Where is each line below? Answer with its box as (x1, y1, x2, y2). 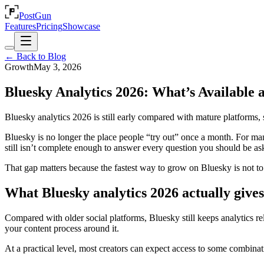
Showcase (62, 21, 100, 31)
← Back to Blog (5, 51, 66, 61)
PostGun (19, 11, 51, 21)
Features (5, 21, 36, 31)
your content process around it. (5, 223, 119, 233)
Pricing (36, 21, 62, 31)
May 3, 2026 (34, 62, 81, 72)
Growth (5, 62, 34, 72)
